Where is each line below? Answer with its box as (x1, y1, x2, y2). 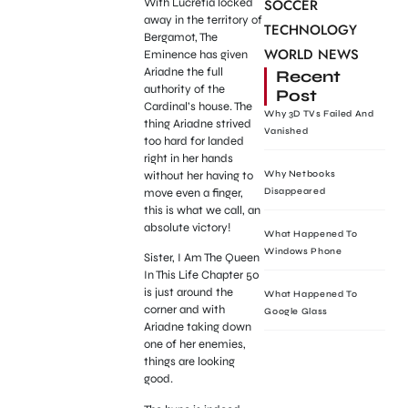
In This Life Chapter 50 (143, 268, 260, 283)
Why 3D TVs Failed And (264, 108, 374, 119)
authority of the (143, 81, 225, 97)
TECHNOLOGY (264, 20, 358, 40)
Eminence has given (143, 46, 248, 62)
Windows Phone (264, 246, 342, 257)
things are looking (143, 354, 235, 370)
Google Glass (264, 306, 328, 317)
